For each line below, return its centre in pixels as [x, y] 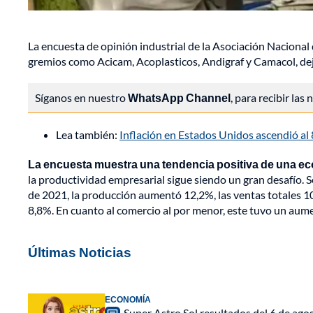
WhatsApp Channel [179, 98]
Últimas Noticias [80, 252]
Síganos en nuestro [81, 98]
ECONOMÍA [128, 300]
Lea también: [88, 135]
